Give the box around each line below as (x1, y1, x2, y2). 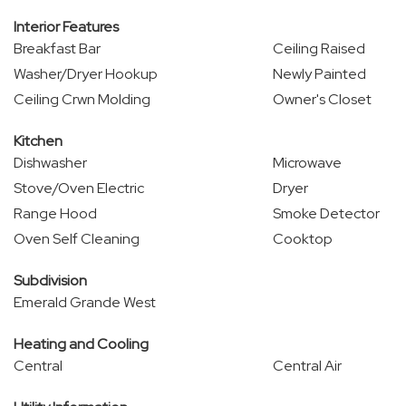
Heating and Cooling (14, 334, 149, 353)
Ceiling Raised (272, 39, 365, 58)
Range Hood (14, 204, 97, 223)
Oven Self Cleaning (14, 229, 140, 248)
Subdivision (14, 271, 87, 290)
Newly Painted (272, 64, 366, 83)
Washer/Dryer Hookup (14, 64, 158, 83)
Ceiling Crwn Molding (14, 90, 150, 109)
